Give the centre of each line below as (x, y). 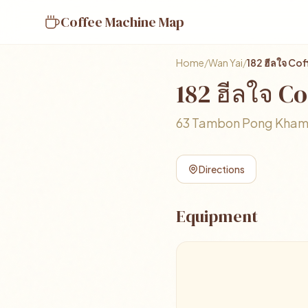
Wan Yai (225, 63)
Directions (222, 169)
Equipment (217, 216)
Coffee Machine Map (122, 22)
